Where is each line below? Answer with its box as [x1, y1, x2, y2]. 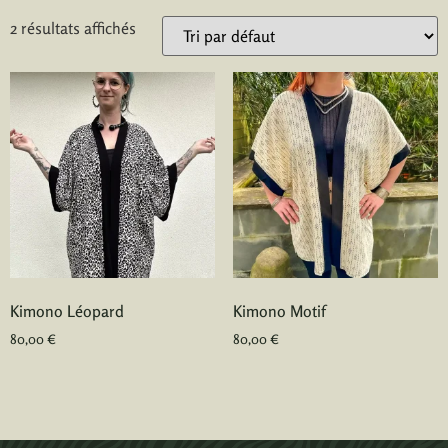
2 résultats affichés [10, 18, 136, 39]
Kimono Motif [232, 300, 326, 321]
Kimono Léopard [10, 300, 124, 321]
